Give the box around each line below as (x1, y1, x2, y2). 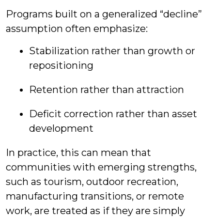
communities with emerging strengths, (6, 161, 197, 173)
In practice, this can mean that (6, 147, 151, 158)
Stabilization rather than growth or (29, 45, 195, 57)
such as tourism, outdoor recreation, (6, 176, 178, 187)
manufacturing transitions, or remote (6, 190, 184, 202)
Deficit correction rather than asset (29, 108, 197, 120)
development (29, 123, 93, 134)
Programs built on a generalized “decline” (6, 8, 202, 20)
